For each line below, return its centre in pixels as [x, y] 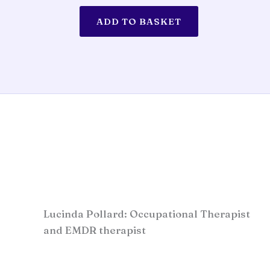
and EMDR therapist [95, 230]
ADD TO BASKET [139, 22]
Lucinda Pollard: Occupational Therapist [147, 213]
